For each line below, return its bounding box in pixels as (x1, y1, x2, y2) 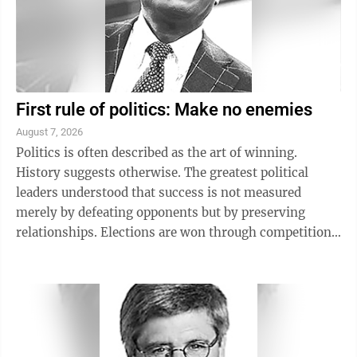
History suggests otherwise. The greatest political (16, 165, 308, 181)
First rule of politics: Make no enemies (16, 100, 312, 120)
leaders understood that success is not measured (16, 185, 301, 201)
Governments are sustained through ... (16, 245, 241, 261)
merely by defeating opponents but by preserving (16, 205, 305, 221)
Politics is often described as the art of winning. (16, 145, 297, 161)
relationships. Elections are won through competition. (16, 225, 335, 241)
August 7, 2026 (16, 126, 83, 139)
